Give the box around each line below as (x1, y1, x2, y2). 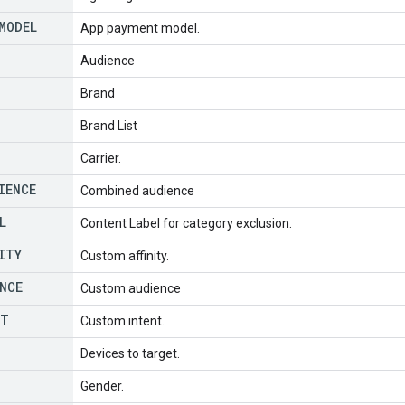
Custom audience (80, 280, 181, 296)
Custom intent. (80, 313, 165, 328)
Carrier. (80, 150, 121, 165)
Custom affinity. (80, 248, 169, 263)
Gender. (80, 378, 124, 393)
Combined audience (80, 183, 194, 198)
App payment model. (80, 20, 200, 35)
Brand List (80, 118, 137, 133)
